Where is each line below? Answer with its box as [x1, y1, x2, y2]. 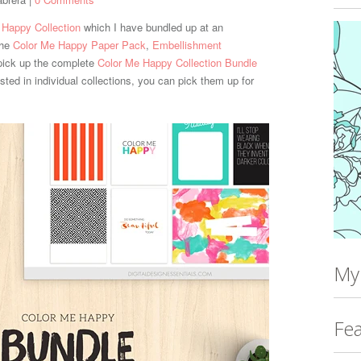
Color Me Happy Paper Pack [13, 37, 146, 52]
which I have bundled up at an [81, 19, 223, 35]
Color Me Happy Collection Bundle [98, 55, 257, 70]
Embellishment [152, 37, 222, 52]
